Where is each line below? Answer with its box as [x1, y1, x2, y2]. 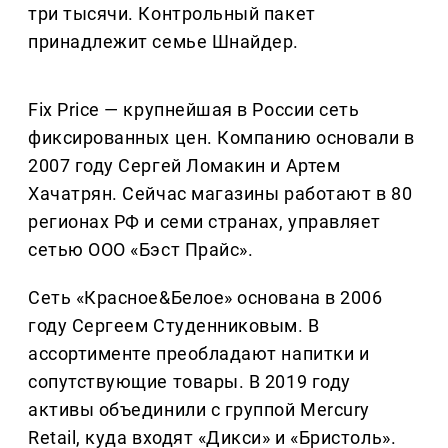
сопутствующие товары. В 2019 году [28, 371, 351, 393]
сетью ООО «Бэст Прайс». [28, 239, 254, 261]
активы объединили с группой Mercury [28, 399, 370, 421]
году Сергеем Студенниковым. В [28, 315, 320, 337]
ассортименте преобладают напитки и [28, 343, 370, 365]
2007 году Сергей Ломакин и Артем [28, 155, 341, 177]
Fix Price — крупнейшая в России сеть [28, 99, 360, 121]
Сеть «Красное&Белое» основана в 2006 [28, 287, 383, 309]
